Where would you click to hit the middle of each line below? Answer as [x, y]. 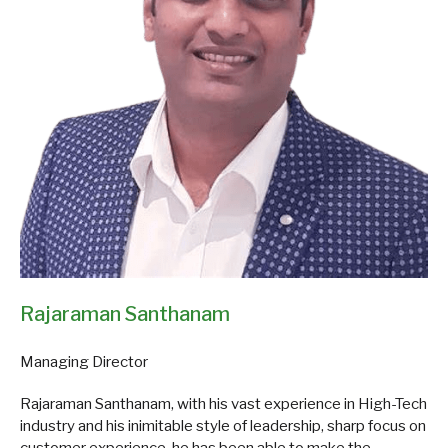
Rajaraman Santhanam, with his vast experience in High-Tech [223, 403]
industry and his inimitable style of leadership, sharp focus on [223, 425]
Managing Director [84, 361]
